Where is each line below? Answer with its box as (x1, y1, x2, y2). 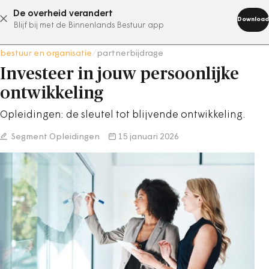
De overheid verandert (13, 9, 113, 19)
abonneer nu (89, 14, 150, 23)
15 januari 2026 (118, 133, 179, 142)
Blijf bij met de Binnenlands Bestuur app (13, 22, 164, 29)
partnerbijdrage (97, 49, 163, 58)
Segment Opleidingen (10, 133, 100, 142)
